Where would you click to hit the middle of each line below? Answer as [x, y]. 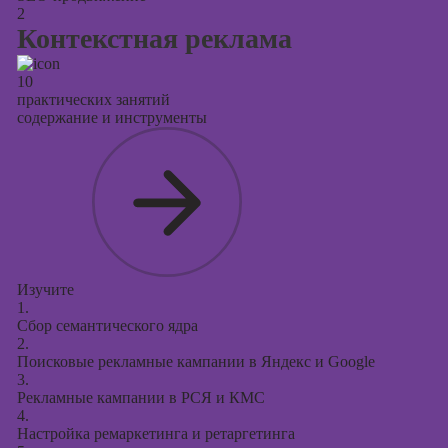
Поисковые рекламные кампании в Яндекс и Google [195, 361]
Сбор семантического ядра [107, 325]
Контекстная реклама [154, 38]
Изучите [45, 289]
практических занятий [93, 99]
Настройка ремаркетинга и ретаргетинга [155, 433]
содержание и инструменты [111, 117]
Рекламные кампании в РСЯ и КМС [140, 397]
